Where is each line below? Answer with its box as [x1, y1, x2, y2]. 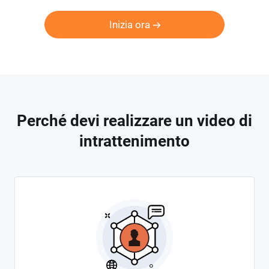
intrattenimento [79, 132, 190, 150]
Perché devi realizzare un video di [17, 112, 252, 130]
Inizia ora [109, 19, 150, 31]
